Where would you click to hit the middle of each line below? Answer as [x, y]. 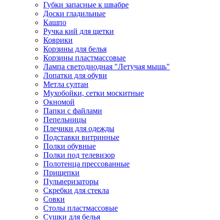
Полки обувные [69, 146]
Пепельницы [65, 119]
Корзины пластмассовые [84, 57]
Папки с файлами [73, 110]
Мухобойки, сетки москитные [94, 93]
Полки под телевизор [79, 155]
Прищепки [61, 172]
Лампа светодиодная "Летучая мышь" [107, 66]
